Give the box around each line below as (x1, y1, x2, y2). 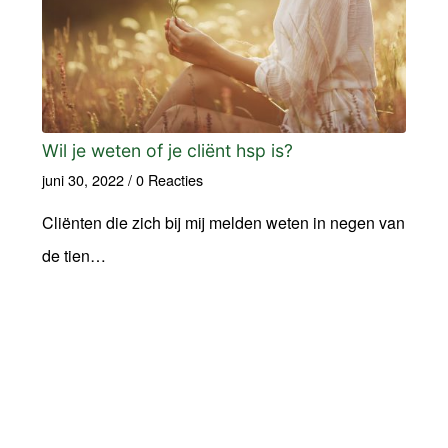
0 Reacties (135, 168, 203, 190)
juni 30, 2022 (41, 168, 124, 190)
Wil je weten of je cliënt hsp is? (41, 139, 293, 161)
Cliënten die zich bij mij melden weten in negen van (41, 210, 405, 234)
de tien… (41, 243, 106, 267)
